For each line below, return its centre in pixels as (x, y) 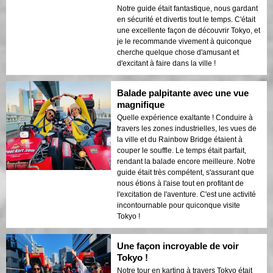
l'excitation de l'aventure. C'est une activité (186, 194)
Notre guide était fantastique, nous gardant (187, 8)
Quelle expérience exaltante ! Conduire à (185, 117)
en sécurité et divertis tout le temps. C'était (186, 19)
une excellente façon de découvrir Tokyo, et (189, 30)
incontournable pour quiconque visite (179, 205)
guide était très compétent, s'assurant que (186, 172)
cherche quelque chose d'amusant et (178, 52)
